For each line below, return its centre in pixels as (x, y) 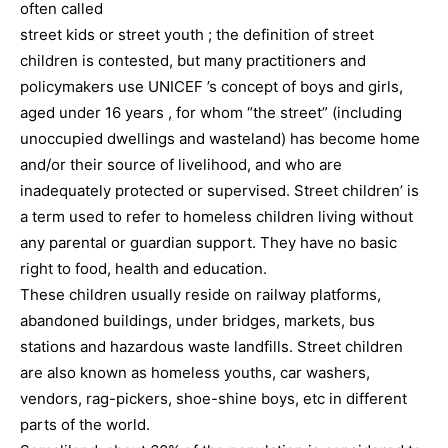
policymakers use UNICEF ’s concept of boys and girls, (211, 86)
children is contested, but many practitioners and (193, 60)
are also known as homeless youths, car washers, (195, 372)
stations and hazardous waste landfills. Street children (211, 346)
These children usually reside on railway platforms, (200, 294)
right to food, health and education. (143, 268)
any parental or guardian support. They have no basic (208, 242)
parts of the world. (85, 424)
